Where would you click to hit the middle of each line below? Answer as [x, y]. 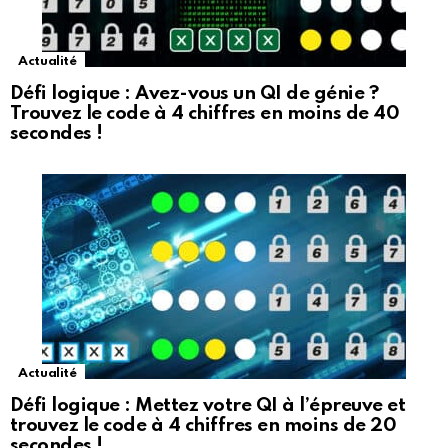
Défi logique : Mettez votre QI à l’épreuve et [208, 405]
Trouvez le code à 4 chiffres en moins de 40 [205, 113]
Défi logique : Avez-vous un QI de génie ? [194, 93]
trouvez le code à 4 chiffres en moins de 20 [203, 425]
